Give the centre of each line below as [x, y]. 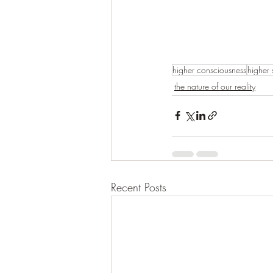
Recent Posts [139, 187]
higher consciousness [209, 69]
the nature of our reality [215, 86]
